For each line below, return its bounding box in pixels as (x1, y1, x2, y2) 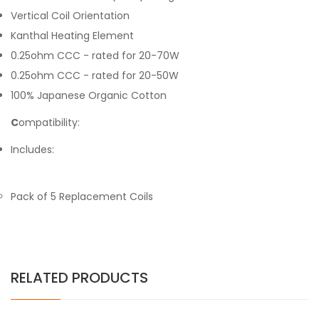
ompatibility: (19, 115, 80, 130)
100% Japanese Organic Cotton (11, 88, 167, 103)
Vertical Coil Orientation (11, 9, 130, 23)
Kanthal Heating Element (11, 28, 134, 43)
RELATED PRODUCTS (11, 268, 148, 288)
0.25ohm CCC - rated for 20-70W (11, 48, 179, 63)
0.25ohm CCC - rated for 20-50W (11, 68, 179, 83)
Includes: (11, 142, 54, 157)
